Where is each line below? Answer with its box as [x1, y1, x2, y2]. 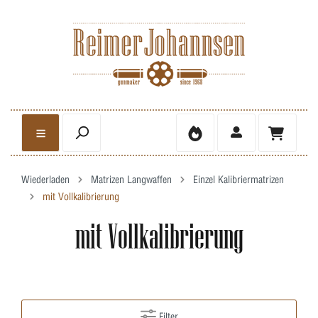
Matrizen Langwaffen [91, 173, 172, 186]
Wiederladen [21, 173, 70, 186]
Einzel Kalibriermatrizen [193, 173, 284, 186]
